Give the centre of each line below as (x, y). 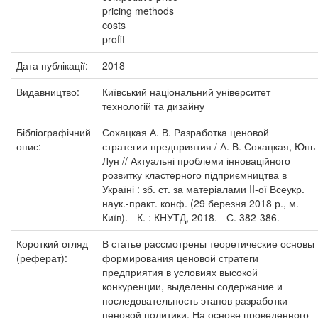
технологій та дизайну (153, 106)
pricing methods (138, 11)
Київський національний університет (186, 92)
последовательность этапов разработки (195, 300)
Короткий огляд (52, 243)
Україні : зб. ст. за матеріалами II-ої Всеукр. (203, 189)
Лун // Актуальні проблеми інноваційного (196, 160)
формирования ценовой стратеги (180, 258)
